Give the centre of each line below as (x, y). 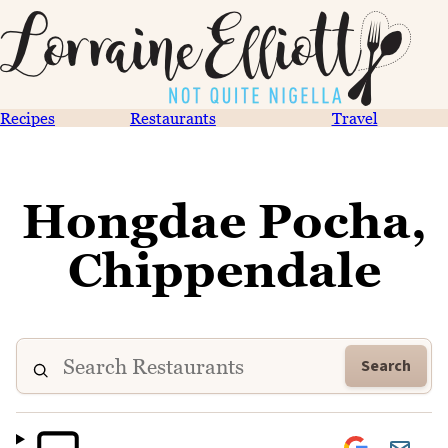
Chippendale (224, 270)
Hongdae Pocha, (224, 221)
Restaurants (172, 118)
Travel (354, 118)
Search (386, 366)
